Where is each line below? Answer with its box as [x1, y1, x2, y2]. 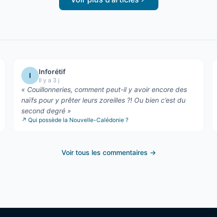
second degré [21, 106, 67, 115]
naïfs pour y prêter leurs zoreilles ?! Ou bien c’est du [21, 95, 186, 104]
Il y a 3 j [38, 76, 60, 84]
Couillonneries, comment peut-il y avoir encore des [27, 85, 187, 93]
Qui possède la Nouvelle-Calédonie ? [28, 116, 128, 124]
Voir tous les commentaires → [61, 148, 156, 156]
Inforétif [38, 67, 65, 76]
